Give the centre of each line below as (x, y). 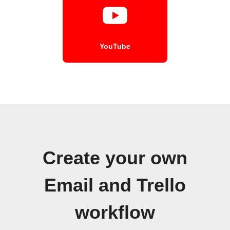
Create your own (115, 158)
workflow (115, 212)
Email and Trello (115, 185)
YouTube (115, 46)
